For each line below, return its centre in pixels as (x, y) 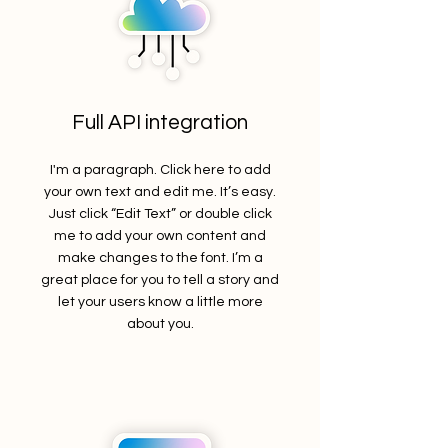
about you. (160, 324)
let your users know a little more (160, 302)
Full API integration (160, 122)
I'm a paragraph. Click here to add (160, 170)
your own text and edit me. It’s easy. (160, 192)
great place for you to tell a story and (160, 280)
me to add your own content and (160, 236)
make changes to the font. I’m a (160, 258)
